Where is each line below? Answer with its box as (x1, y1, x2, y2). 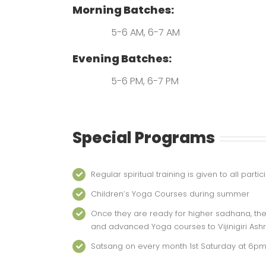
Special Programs (72, 127, 215, 148)
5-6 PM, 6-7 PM (111, 74, 179, 88)
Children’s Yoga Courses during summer (91, 188, 250, 199)
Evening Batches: (72, 51, 172, 66)
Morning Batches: (72, 2, 174, 17)
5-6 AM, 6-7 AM (111, 26, 182, 39)
